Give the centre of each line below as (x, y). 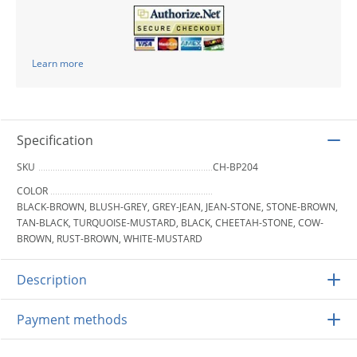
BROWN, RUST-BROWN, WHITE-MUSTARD (110, 238)
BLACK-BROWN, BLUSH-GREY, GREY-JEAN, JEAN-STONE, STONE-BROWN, (177, 206)
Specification (55, 140)
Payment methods (72, 319)
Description (52, 279)
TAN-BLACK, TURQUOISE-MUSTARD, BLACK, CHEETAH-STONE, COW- (170, 222)
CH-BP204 (235, 167)
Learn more (58, 63)
